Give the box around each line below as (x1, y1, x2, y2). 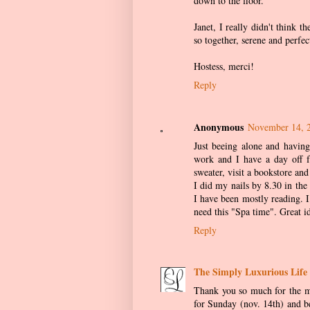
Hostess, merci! (194, 60, 254, 73)
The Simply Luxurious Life (194, 264, 307, 280)
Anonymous (194, 119, 244, 134)
